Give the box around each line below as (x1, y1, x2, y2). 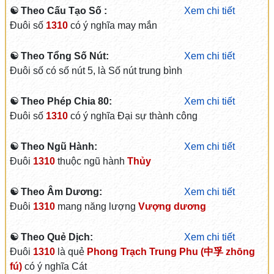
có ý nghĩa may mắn (67, 20, 157, 31)
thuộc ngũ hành (54, 156, 127, 166)
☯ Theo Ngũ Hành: (9, 141, 97, 152)
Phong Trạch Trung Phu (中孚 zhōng (86, 246, 255, 257)
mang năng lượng (54, 201, 138, 212)
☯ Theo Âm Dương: (9, 187, 102, 197)
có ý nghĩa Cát (21, 261, 87, 272)
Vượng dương (138, 201, 206, 212)
